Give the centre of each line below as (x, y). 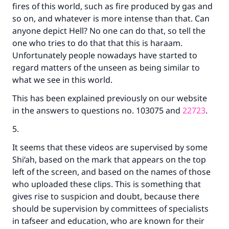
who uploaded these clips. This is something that (107, 184)
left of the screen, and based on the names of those (111, 172)
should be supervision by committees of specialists (110, 209)
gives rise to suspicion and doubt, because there (106, 196)
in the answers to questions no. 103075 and (97, 110)
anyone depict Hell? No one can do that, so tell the (109, 31)
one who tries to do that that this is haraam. (97, 43)
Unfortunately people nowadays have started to (105, 55)
